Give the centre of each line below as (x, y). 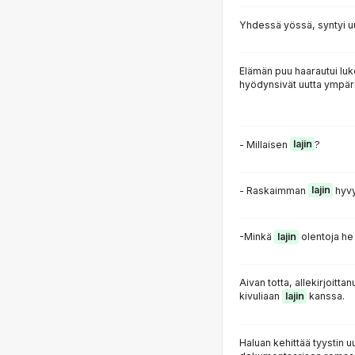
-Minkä (257, 237)
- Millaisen (265, 144)
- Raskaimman (274, 190)
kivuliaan (261, 296)
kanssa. (326, 296)
